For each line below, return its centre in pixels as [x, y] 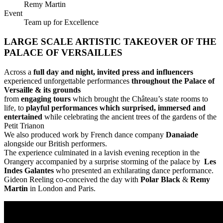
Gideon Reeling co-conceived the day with [72, 179]
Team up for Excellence [61, 22]
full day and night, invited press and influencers [113, 72]
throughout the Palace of [173, 81]
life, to [15, 108]
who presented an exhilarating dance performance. [134, 170]
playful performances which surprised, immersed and [116, 108]
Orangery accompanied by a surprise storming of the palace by [104, 161]
